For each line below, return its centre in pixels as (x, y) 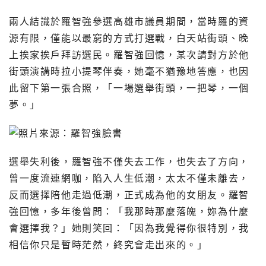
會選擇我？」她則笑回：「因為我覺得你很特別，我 (129, 228)
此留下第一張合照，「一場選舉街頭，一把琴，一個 (129, 88)
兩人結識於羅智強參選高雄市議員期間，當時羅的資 (129, 21)
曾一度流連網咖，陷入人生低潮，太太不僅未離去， (129, 178)
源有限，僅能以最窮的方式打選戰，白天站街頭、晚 (129, 38)
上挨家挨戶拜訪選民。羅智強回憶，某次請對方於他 (129, 55)
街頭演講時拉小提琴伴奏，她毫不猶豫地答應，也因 (129, 71)
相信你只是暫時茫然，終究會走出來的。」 (108, 245)
